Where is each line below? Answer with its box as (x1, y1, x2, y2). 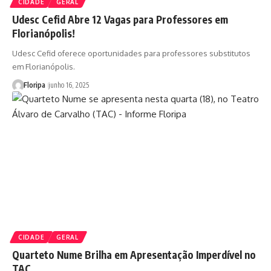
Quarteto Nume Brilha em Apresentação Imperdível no (12, 247, 256, 261)
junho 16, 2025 (48, 80, 89, 90)
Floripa (23, 80, 45, 90)
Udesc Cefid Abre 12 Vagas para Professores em (12, 13, 228, 27)
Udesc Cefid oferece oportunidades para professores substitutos (12, 48, 250, 59)
